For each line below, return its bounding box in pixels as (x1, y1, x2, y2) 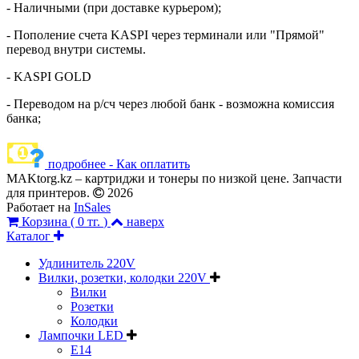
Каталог (6, 228, 54, 243)
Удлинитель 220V (38, 256, 135, 270)
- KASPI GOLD (6, 69, 91, 83)
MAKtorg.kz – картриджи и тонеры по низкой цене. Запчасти (6, 171, 342, 185)
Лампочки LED (38, 328, 127, 342)
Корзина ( (18, 214, 78, 228)
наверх (127, 214, 164, 228)
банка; (6, 111, 41, 125)
